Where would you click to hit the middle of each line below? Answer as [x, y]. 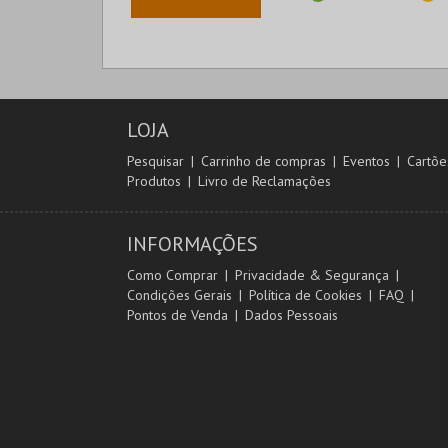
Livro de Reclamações [264, 181]
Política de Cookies [305, 295]
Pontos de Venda [177, 315]
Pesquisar [155, 161]
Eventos [366, 161]
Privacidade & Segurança [312, 275]
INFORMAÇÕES [192, 244]
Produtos [154, 181]
